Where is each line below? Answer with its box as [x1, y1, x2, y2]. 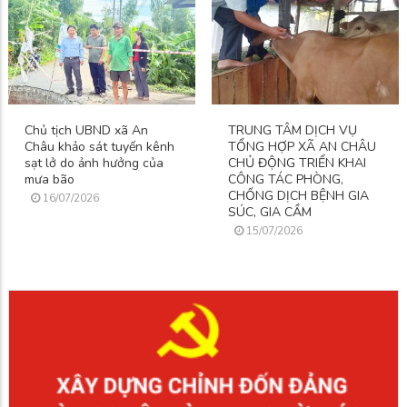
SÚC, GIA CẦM [228, 203, 312, 222]
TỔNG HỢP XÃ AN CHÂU [228, 138, 376, 156]
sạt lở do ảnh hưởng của [25, 154, 164, 173]
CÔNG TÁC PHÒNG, [228, 171, 343, 189]
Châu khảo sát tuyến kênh [25, 138, 174, 156]
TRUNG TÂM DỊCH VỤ [228, 122, 357, 140]
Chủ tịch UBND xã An [25, 122, 148, 140]
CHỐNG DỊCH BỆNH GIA [228, 187, 369, 205]
